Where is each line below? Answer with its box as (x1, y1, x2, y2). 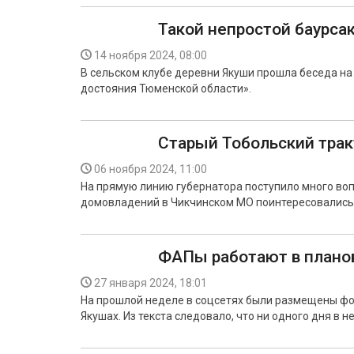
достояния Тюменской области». (81, 82, 251, 95)
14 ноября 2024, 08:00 (94, 49, 207, 62)
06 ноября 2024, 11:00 (94, 163, 207, 175)
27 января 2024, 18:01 (94, 277, 207, 289)
